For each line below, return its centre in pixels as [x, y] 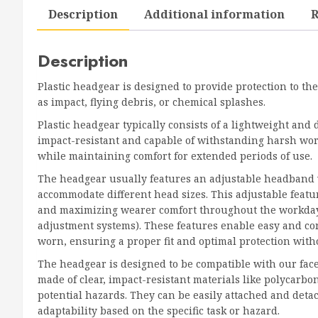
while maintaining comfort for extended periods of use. [175, 155]
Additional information [214, 14]
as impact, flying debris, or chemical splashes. [152, 102]
